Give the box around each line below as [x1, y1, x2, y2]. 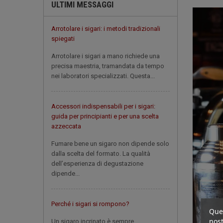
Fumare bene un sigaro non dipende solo [51, 140, 169, 147]
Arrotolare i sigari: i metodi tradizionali [51, 25, 160, 32]
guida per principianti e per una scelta [51, 112, 159, 120]
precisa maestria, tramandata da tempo [51, 62, 164, 70]
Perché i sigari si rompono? [51, 200, 129, 208]
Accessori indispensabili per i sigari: [51, 103, 155, 110]
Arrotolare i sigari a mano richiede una [51, 52, 160, 60]
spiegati [51, 35, 75, 42]
